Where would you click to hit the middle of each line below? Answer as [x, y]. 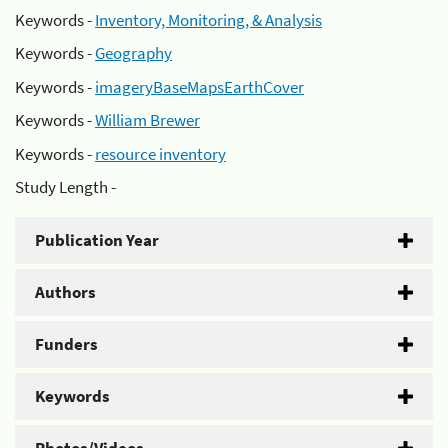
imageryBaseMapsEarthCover [199, 86]
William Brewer [147, 120]
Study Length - [65, 187]
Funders [66, 344]
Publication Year [97, 240]
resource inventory [160, 153]
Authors [65, 292]
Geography [133, 53]
